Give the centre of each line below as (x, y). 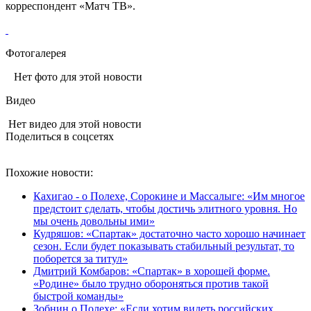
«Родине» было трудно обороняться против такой (151, 283)
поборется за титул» (81, 258)
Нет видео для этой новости (74, 124)
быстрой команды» (78, 296)
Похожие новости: (49, 172)
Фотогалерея (36, 53)
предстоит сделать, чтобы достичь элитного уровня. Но (165, 208)
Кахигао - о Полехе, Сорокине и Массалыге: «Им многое (169, 196)
